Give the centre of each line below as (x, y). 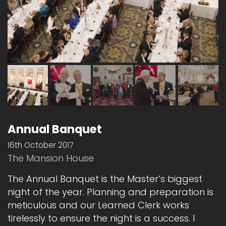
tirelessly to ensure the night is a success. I (101, 218)
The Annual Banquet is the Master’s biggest (105, 179)
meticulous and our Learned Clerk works (98, 205)
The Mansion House (51, 158)
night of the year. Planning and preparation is (110, 192)
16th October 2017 (40, 145)
